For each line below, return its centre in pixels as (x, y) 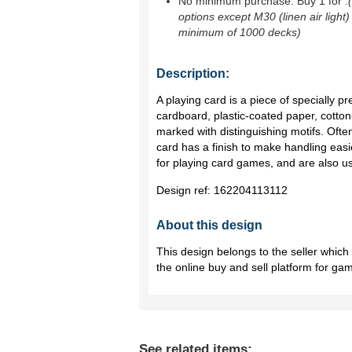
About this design (209, 225)
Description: (193, 73)
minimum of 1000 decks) (240, 32)
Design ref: (185, 190)
